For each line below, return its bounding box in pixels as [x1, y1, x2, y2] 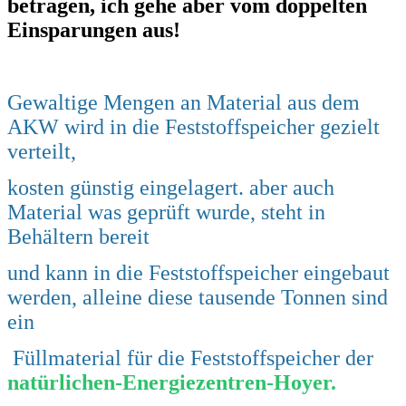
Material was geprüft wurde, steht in [7, 199, 325, 224]
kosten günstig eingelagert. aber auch [7, 175, 334, 199]
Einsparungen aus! [7, 17, 180, 42]
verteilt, [7, 139, 76, 163]
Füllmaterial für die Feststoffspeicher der [7, 345, 373, 370]
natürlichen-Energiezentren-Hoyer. [7, 370, 336, 394]
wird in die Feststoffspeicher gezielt [64, 114, 380, 139]
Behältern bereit [7, 224, 155, 248]
